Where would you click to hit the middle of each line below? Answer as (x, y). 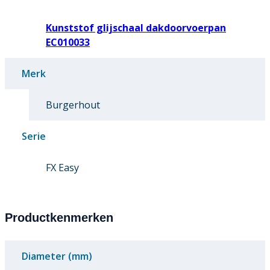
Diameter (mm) (57, 256)
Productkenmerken (59, 218)
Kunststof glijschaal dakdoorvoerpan (136, 28)
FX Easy (62, 168)
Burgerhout (73, 105)
